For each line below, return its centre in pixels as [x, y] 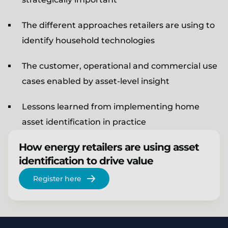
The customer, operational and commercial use [120, 66]
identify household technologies [88, 40]
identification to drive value [86, 161]
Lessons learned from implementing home [111, 107]
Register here [58, 179]
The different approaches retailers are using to [118, 25]
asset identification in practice [84, 122]
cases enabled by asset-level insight [96, 81]
